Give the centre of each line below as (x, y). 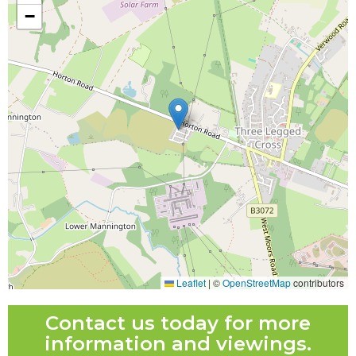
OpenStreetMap (257, 283)
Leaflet (190, 283)
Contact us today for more (178, 323)
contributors (317, 283)
